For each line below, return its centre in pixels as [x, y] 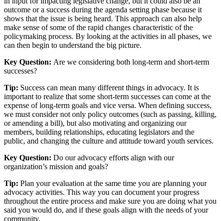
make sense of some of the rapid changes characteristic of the [98, 28]
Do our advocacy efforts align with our [114, 158]
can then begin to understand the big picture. [73, 45]
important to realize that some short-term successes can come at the [107, 97]
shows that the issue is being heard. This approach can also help [103, 19]
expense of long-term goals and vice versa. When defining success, [108, 106]
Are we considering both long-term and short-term [131, 62]
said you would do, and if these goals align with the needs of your [106, 210]
